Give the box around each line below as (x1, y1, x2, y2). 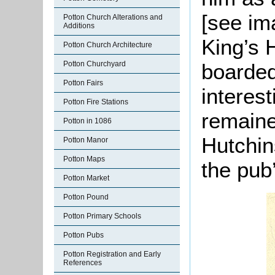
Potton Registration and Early (63, 250, 161, 258)
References (63, 258, 102, 267)
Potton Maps (63, 155, 105, 163)
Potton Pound (63, 193, 109, 201)
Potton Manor (63, 136, 108, 144)
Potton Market (63, 174, 109, 182)
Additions (63, 21, 95, 30)
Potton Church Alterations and (63, 13, 163, 21)
